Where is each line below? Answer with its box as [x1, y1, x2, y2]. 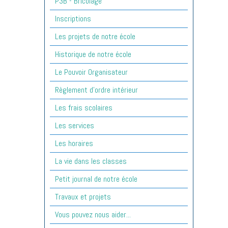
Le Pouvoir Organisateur [55, 66, 128, 77]
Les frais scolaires [55, 102, 112, 113]
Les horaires [55, 137, 93, 149]
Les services [55, 120, 94, 131]
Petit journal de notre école [55, 173, 137, 184]
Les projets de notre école [55, 31, 135, 42]
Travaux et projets [55, 191, 111, 202]
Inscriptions [55, 13, 91, 24]
